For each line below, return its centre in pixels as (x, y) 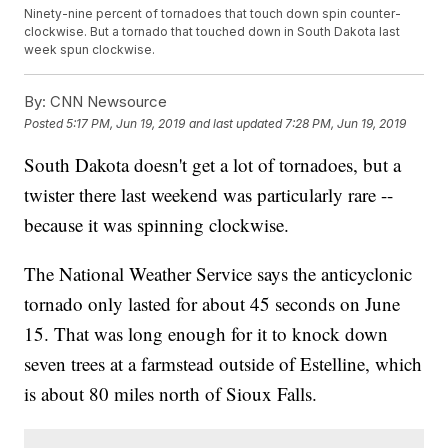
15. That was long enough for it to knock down (206, 334)
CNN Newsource (107, 102)
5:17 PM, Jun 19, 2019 (126, 123)
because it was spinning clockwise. (157, 225)
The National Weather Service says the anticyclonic (218, 274)
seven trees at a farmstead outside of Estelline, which (223, 364)
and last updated (236, 123)
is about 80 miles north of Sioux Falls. (171, 394)
